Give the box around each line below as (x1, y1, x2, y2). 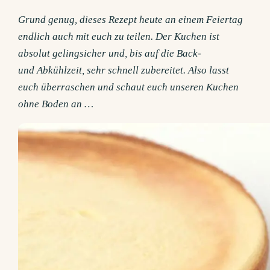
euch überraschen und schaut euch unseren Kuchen (18, 81, 239, 93)
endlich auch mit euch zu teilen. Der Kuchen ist (18, 31, 220, 43)
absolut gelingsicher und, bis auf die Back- (18, 48, 202, 60)
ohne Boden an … (18, 98, 94, 110)
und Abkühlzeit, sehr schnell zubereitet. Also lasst (18, 64, 230, 77)
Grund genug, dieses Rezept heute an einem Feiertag (18, 14, 243, 26)
